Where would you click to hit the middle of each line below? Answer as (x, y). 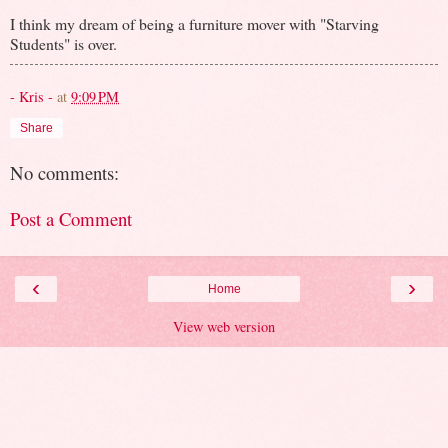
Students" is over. (63, 43)
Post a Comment (71, 219)
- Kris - (31, 96)
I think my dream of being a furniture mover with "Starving (194, 23)
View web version (224, 326)
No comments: (64, 172)
